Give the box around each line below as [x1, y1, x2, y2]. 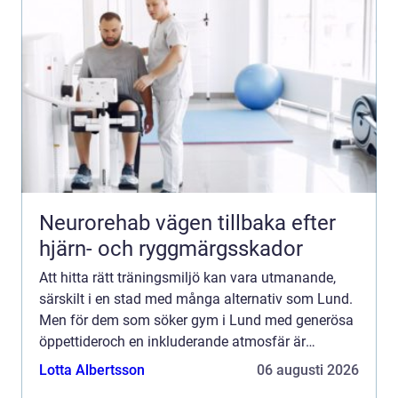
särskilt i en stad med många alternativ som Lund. [39, 290, 353, 307]
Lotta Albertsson [39, 361, 145, 378]
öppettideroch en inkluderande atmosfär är [39, 332, 306, 350]
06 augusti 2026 [257, 361, 359, 378]
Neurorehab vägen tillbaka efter [39, 210, 155, 235]
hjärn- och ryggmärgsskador [39, 235, 303, 261]
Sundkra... [39, 354, 102, 371]
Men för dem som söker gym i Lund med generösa [39, 311, 354, 329]
